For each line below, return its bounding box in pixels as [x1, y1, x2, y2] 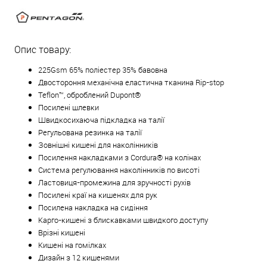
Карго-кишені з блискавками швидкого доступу [38, 215, 208, 226]
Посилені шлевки [38, 102, 99, 113]
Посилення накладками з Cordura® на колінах [38, 152, 201, 163]
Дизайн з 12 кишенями [38, 252, 119, 263]
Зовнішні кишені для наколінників [38, 139, 158, 151]
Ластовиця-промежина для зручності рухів [38, 177, 191, 188]
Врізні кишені [38, 227, 85, 238]
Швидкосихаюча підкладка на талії [38, 114, 164, 126]
